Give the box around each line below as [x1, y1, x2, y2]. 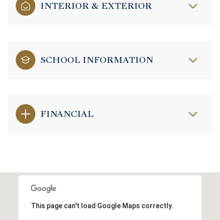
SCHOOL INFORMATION [40, 54, 153, 66]
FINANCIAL [40, 108, 93, 120]
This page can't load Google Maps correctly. [30, 202, 173, 210]
